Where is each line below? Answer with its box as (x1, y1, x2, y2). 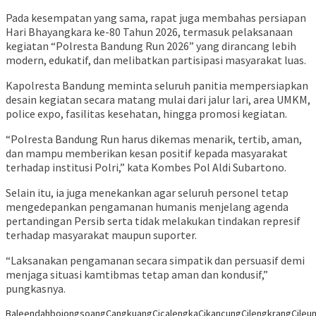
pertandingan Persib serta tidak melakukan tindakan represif (6, 214, 300, 229)
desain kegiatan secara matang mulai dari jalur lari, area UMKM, (6, 92, 310, 107)
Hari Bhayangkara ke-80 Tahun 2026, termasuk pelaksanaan (6, 25, 293, 39)
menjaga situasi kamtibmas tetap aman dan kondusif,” (6, 267, 268, 282)
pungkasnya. (6, 281, 66, 296)
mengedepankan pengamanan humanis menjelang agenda (6, 200, 288, 214)
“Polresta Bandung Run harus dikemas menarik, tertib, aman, (6, 132, 302, 147)
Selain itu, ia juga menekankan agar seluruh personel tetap (6, 186, 288, 200)
